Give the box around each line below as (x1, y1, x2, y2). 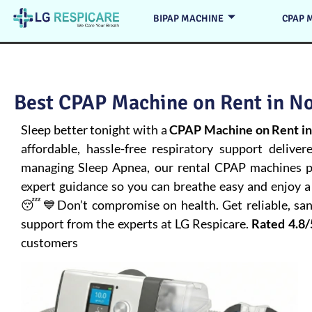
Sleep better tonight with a (21, 122, 170, 137)
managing (21, 159, 79, 175)
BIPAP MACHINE (153, 12, 224, 24)
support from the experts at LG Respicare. (21, 216, 252, 231)
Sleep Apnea (78, 159, 148, 175)
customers (21, 235, 78, 250)
